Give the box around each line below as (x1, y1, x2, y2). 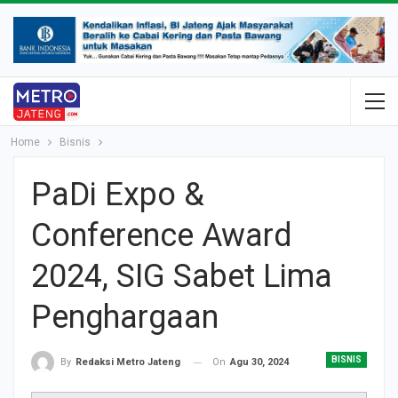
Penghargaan (31, 298, 219, 337)
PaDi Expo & (31, 176, 204, 214)
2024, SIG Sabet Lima (31, 258, 332, 296)
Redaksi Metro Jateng (76, 356, 180, 369)
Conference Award (31, 217, 292, 255)
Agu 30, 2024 (230, 356, 289, 369)
